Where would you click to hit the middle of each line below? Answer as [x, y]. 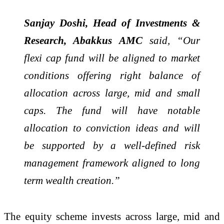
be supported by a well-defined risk [112, 145]
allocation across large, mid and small [112, 93]
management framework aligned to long [112, 163]
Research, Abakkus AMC [83, 40]
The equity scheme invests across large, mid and [112, 216]
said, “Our [171, 40]
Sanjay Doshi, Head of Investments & [112, 23]
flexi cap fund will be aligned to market [112, 58]
